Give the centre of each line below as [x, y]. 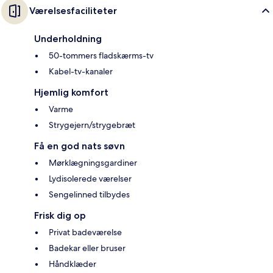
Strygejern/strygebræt [92, 125]
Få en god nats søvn [80, 146]
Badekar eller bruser [87, 248]
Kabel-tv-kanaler [81, 72]
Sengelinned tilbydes [89, 195]
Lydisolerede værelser [90, 179]
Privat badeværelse [85, 232]
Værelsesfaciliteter [73, 11]
